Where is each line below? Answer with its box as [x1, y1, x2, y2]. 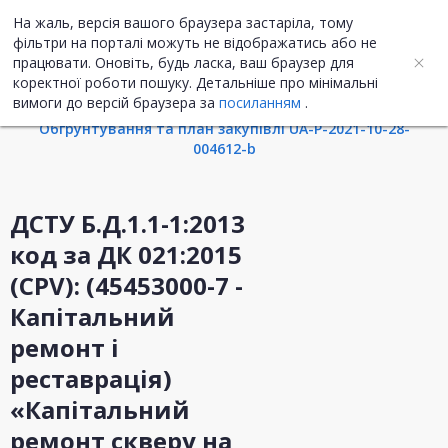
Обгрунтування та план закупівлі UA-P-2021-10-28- [38, 119, 410, 139]
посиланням [219, 93, 301, 112]
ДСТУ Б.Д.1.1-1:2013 [10, 207, 245, 241]
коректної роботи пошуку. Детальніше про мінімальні [13, 73, 378, 92]
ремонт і [10, 331, 119, 365]
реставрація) [10, 362, 172, 396]
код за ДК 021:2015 [10, 238, 242, 272]
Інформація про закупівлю [127, 75, 321, 95]
